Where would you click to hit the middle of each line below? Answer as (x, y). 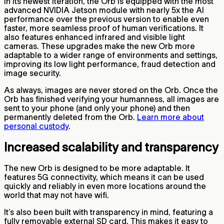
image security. (33, 73)
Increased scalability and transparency (111, 147)
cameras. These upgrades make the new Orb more (99, 46)
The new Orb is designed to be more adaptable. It (97, 168)
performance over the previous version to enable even (106, 19)
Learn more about (170, 117)
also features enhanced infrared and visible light (94, 37)
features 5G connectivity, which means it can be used (104, 177)
